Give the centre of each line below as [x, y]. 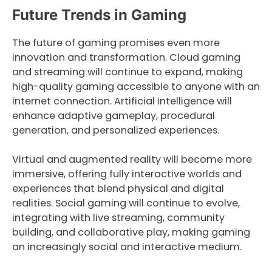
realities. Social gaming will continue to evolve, [126, 203]
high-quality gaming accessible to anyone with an [136, 87]
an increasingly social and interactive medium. [127, 247]
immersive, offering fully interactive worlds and [127, 174]
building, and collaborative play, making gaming [131, 233]
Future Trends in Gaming [99, 15]
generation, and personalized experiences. [116, 131]
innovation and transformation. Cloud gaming [126, 58]
